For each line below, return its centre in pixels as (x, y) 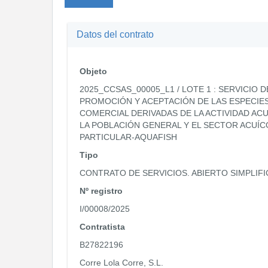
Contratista (102, 227)
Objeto (93, 71)
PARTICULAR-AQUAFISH (128, 137)
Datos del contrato (115, 34)
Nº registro (101, 191)
